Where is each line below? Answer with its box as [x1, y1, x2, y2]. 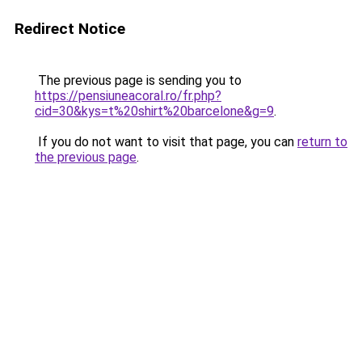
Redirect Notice [15, 19, 125, 38]
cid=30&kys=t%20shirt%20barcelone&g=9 [35, 103, 274, 119]
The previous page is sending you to [35, 73, 242, 88]
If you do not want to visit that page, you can [35, 134, 297, 149]
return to [297, 134, 347, 149]
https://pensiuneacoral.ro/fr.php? [35, 88, 221, 103]
